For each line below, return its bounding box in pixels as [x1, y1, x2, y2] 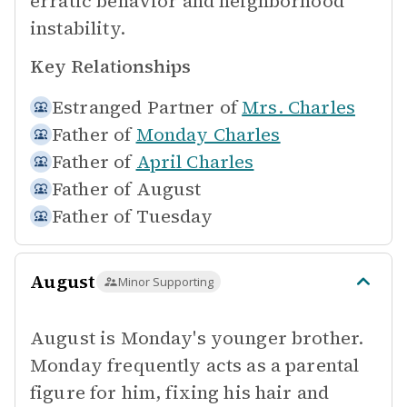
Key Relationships [30, 54, 191, 79]
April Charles [135, 149, 254, 174]
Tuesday [135, 203, 213, 229]
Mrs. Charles [242, 94, 355, 120]
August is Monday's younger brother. [30, 325, 364, 351]
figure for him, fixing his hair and [30, 380, 330, 405]
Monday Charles [135, 122, 281, 147]
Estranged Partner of [52, 94, 237, 120]
